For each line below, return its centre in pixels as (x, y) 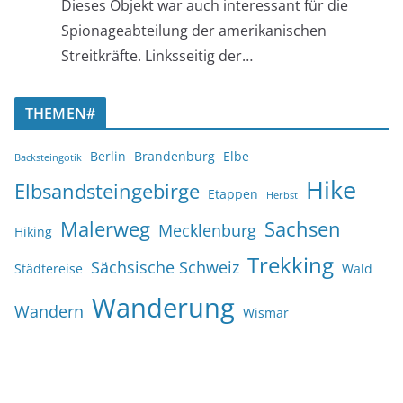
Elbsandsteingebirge (107, 190)
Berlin (108, 156)
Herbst (282, 195)
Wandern (49, 311)
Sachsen (303, 228)
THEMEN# (61, 113)
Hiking (33, 231)
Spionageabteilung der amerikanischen (194, 30)
